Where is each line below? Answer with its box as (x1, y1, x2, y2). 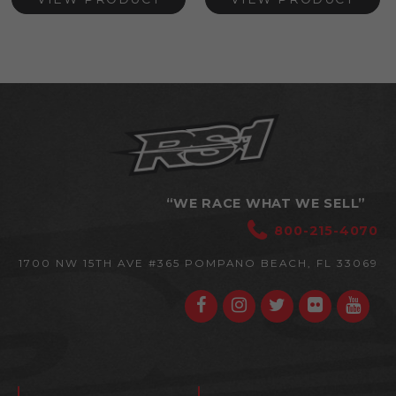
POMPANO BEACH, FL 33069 (185, 257, 378, 270)
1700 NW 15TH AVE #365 (19, 257, 185, 270)
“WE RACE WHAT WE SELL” (165, 195, 366, 212)
